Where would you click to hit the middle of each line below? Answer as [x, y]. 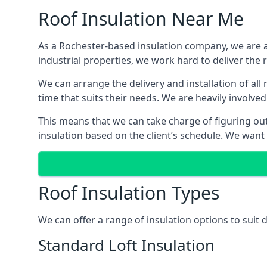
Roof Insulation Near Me [141, 19]
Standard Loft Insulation [126, 245]
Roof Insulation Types [129, 193]
